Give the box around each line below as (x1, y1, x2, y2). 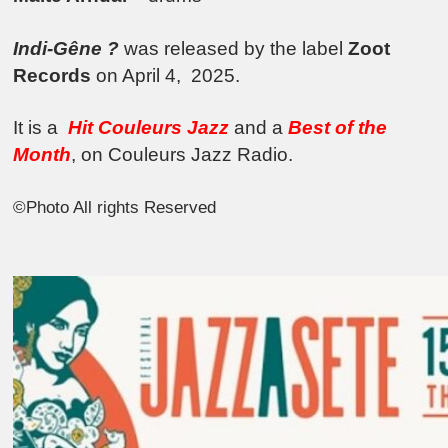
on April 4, (91, 64, 187, 86)
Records (13, 64, 92, 86)
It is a (13, 117, 69, 139)
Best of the (288, 117, 388, 139)
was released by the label (119, 37, 349, 59)
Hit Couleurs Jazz (68, 117, 230, 139)
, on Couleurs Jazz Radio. (71, 144, 294, 166)
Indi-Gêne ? (13, 37, 120, 59)
